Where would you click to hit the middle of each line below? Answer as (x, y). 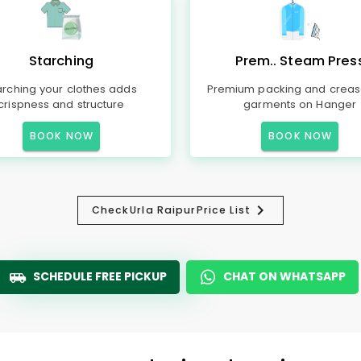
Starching (61, 61)
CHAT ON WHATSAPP (284, 276)
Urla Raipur (163, 210)
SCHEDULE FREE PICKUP (100, 276)
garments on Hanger (300, 104)
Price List (223, 210)
